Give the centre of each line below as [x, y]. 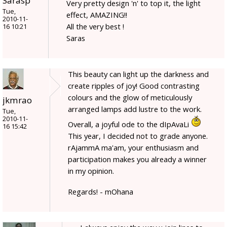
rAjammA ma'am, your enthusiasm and [133, 148]
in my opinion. [91, 171]
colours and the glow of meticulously [130, 98]
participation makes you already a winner [137, 159]
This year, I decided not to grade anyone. [138, 136]
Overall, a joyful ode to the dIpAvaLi [129, 124]
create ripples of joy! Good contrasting [134, 86]
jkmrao [17, 100]
